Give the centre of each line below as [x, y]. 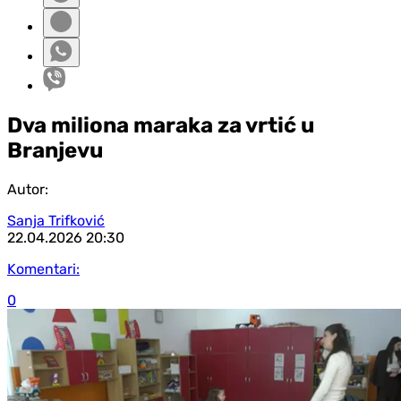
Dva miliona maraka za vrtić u [161, 125]
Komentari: [43, 269]
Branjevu [55, 150]
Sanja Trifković [56, 220]
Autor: [28, 189]
